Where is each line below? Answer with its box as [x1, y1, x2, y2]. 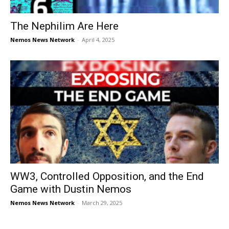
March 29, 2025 [82, 198, 122, 207]
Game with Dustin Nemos [10, 182, 131, 195]
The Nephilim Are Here [10, 20, 119, 33]
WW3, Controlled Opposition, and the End [10, 170, 204, 182]
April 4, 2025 [82, 36, 114, 44]
